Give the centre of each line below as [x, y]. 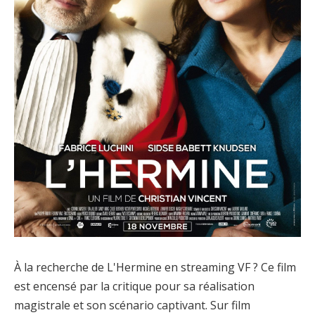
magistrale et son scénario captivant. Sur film [132, 306]
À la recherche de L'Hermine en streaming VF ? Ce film [155, 268]
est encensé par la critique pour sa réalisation [134, 287]
